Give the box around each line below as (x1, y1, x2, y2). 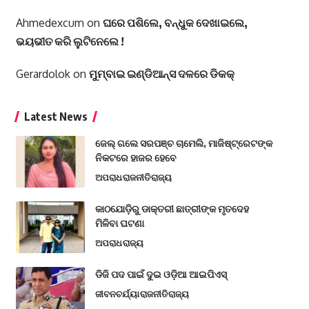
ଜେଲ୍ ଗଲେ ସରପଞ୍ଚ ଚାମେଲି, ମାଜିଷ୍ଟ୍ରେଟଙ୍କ (94, 137, 272, 150)
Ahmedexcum (15, 16, 84, 30)
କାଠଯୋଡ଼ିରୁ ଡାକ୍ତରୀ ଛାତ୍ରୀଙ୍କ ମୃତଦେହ (94, 203, 249, 215)
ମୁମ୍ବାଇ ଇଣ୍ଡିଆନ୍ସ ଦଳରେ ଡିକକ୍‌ (88, 67, 235, 81)
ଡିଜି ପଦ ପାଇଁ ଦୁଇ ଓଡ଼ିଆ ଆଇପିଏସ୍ (94, 268, 227, 281)
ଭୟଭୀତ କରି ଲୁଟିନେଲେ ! (15, 34, 124, 49)
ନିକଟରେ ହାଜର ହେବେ (94, 152, 177, 164)
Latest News (23, 110, 88, 124)
